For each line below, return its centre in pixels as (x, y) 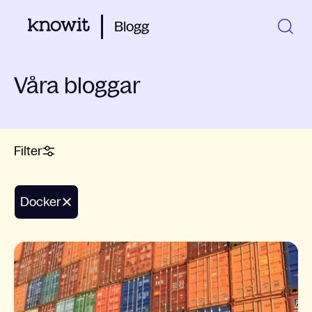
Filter (28, 151)
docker (45, 202)
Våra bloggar (77, 86)
